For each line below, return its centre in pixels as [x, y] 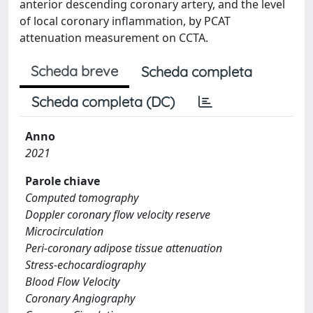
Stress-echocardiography [85, 265]
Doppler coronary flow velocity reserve [118, 214]
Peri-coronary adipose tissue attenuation [124, 248]
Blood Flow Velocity [72, 282]
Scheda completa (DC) [103, 102]
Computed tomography [82, 198]
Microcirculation [64, 231]
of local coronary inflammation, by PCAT [125, 21]
